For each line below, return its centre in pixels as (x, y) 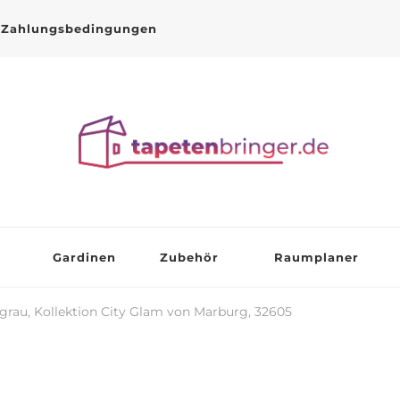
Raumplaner (316, 257)
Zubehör (189, 257)
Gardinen (84, 257)
